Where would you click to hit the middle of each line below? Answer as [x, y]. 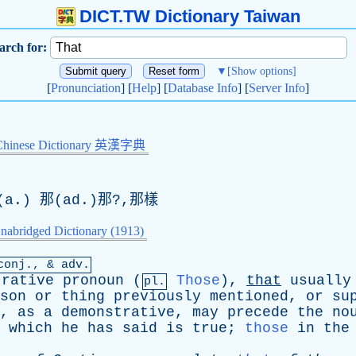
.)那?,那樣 [119, 200]
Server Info [277, 88]
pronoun [93, 281]
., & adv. [58, 265]
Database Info [203, 88]
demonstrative [118, 312]
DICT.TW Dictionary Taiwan [190, 16]
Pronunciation [86, 88]
